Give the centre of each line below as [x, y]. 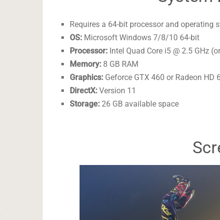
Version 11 [117, 90]
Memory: [86, 64]
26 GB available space [139, 104]
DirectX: [84, 90]
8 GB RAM [120, 64]
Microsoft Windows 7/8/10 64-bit [141, 37]
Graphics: [87, 77]
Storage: [85, 104]
